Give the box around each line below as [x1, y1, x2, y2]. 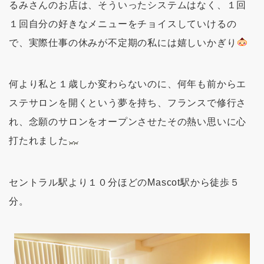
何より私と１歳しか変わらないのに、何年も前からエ [9, 79, 247, 90]
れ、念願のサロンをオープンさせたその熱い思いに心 [9, 117, 247, 127]
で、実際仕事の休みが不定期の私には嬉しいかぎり [9, 37, 237, 48]
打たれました [9, 136, 68, 146]
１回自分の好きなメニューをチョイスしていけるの [9, 18, 237, 29]
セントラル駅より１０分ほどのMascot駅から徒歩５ [9, 177, 240, 187]
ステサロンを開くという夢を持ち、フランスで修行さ [9, 98, 247, 108]
